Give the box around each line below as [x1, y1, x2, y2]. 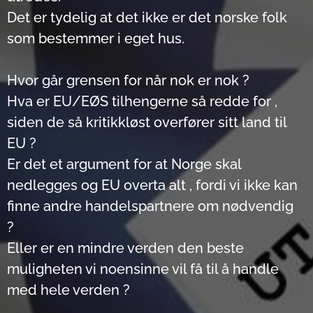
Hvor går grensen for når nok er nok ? [7, 72, 249, 89]
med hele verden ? [7, 282, 130, 298]
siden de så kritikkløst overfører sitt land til [7, 114, 286, 131]
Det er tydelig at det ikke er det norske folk [7, 9, 287, 26]
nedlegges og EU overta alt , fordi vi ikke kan [7, 177, 298, 194]
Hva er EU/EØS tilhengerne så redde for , [7, 93, 277, 110]
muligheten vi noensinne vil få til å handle [7, 261, 279, 277]
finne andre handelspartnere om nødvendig [7, 198, 293, 214]
